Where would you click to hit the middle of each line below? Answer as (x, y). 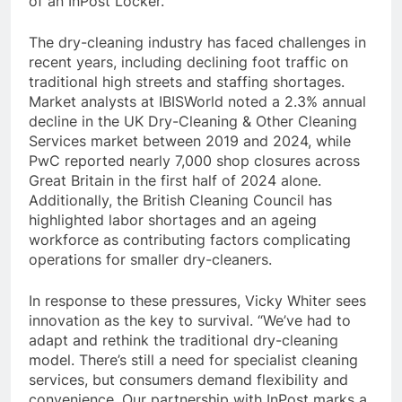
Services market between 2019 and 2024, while (190, 141)
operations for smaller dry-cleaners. (150, 260)
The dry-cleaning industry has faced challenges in (197, 43)
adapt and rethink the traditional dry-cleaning (184, 341)
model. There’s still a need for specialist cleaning (193, 360)
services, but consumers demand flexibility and (188, 380)
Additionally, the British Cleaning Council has (180, 201)
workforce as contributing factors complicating (190, 240)
